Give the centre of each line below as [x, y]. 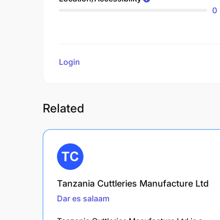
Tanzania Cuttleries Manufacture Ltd [133, 183]
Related [63, 108]
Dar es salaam [83, 198]
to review [99, 62]
